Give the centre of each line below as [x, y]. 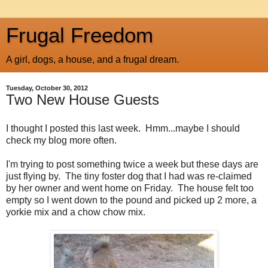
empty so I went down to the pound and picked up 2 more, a [131, 200]
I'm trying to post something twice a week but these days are [132, 164]
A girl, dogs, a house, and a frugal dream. [92, 60]
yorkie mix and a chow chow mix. [76, 212]
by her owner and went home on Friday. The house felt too [130, 188]
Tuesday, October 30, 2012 [47, 88]
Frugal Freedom [80, 35]
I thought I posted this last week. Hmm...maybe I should [123, 128]
